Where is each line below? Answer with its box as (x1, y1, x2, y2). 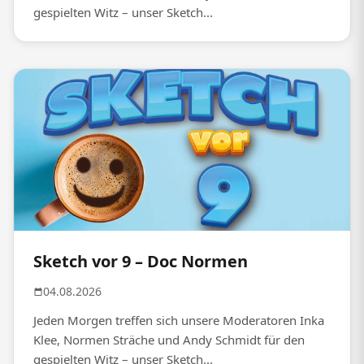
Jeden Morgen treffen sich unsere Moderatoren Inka (33, 311, 324, 328)
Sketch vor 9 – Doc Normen (33, 249, 248, 272)
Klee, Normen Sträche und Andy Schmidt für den (33, 331, 305, 348)
